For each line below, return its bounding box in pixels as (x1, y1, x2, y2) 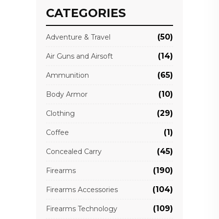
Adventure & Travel (46, 33, 110, 42)
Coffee (46, 128, 69, 137)
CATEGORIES (46, 6, 126, 21)
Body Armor (46, 90, 88, 99)
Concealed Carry (46, 147, 102, 156)
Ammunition (46, 71, 89, 80)
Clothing (46, 109, 75, 118)
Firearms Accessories (46, 185, 118, 195)
